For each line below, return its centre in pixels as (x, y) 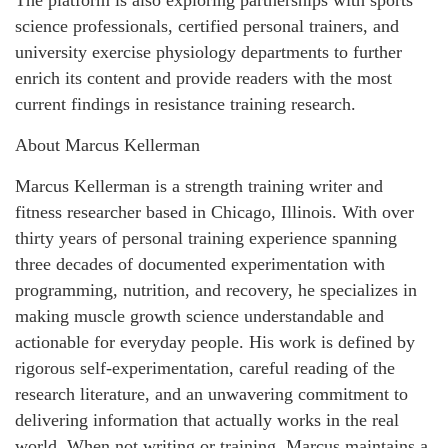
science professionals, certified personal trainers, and (207, 25)
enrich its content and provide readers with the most (203, 77)
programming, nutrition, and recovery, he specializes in (216, 289)
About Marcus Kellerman (107, 144)
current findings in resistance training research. (185, 103)
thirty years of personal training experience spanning (206, 237)
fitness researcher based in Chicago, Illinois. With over (214, 211)
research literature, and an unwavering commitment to (211, 393)
